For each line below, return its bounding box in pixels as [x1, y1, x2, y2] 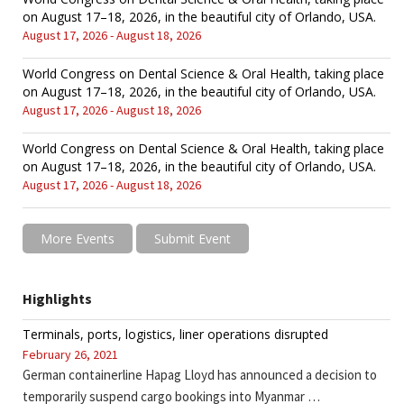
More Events [41, 229, 115, 247]
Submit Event [154, 229, 231, 247]
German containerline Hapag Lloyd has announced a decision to [23, 365, 377, 383]
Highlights [23, 289, 92, 308]
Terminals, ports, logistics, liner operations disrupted [23, 325, 328, 343]
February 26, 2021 [23, 345, 118, 363]
